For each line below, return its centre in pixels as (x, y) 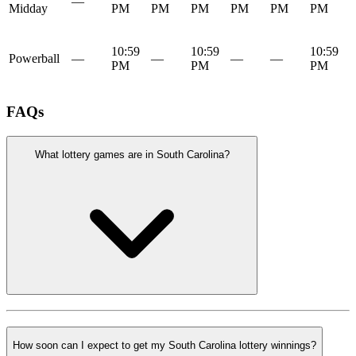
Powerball (34, 59)
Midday (28, 9)
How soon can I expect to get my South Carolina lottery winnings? (164, 346)
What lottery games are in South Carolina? (132, 155)
